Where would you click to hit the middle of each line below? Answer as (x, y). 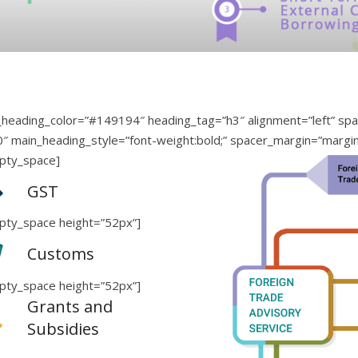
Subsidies (64, 328)
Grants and (70, 306)
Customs (61, 254)
